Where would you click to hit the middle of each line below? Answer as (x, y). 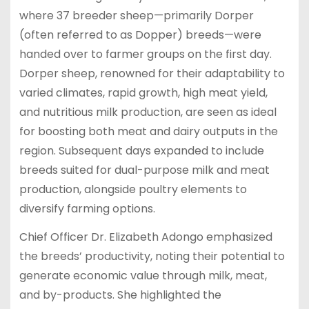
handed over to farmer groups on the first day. (145, 54)
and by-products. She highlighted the (120, 295)
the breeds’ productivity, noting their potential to (152, 256)
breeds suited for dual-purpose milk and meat (144, 170)
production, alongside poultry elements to (133, 189)
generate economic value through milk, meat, (143, 275)
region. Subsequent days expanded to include (141, 150)
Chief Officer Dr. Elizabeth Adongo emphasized (146, 237)
